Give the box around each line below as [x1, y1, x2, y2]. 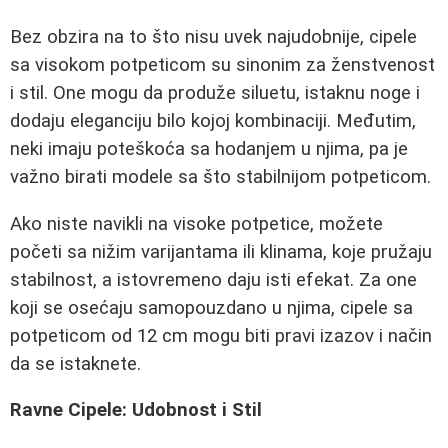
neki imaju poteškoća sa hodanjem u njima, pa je [10, 137, 408, 160]
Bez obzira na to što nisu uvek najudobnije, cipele [10, 25, 417, 48]
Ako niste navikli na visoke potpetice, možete [10, 212, 383, 235]
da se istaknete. [10, 352, 141, 375]
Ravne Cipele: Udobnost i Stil [10, 399, 262, 422]
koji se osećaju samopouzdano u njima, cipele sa [10, 296, 413, 319]
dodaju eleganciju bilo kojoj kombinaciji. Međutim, [10, 109, 416, 132]
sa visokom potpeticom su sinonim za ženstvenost [10, 53, 435, 76]
